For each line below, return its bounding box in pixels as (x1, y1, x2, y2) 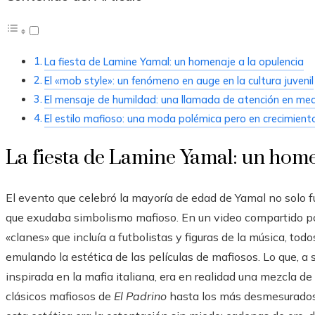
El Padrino (114, 288, 167, 303)
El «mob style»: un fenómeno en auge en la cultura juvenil (44, 73, 314, 87)
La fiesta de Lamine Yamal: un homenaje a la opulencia (44, 54, 304, 68)
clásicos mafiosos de (6, 288, 114, 303)
